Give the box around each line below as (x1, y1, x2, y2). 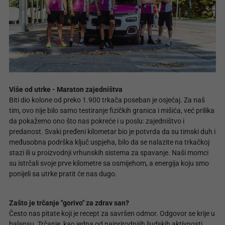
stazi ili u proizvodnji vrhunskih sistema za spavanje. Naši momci (9, 149, 208, 157)
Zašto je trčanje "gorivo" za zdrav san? (9, 199, 129, 207)
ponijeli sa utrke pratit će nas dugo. (9, 170, 117, 178)
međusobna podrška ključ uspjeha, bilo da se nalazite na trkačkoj (9, 138, 209, 146)
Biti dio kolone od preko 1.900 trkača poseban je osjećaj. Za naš (9, 96, 205, 104)
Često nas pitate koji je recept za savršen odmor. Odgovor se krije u (9, 209, 215, 217)
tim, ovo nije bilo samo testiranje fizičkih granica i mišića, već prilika (9, 106, 214, 115)
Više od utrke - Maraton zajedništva (9, 85, 123, 93)
